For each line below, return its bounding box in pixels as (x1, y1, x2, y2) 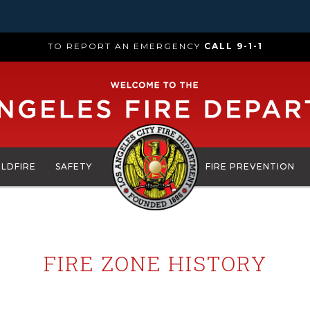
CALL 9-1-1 (203, 41, 263, 51)
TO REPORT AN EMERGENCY (47, 41, 204, 51)
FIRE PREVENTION (206, 161, 295, 172)
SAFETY (55, 161, 93, 172)
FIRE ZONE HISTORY (43, 250, 267, 277)
